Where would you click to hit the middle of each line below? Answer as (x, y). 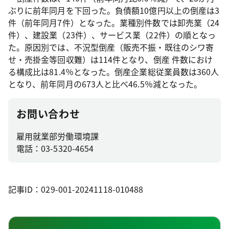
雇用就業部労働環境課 (58, 136)
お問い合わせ (48, 114)
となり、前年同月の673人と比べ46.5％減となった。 (105, 84)
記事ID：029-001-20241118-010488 (76, 189)
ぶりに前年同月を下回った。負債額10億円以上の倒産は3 (114, 10)
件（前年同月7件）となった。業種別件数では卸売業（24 (114, 22)
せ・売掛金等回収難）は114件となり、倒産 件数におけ (111, 59)
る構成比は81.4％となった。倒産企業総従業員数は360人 (114, 72)
